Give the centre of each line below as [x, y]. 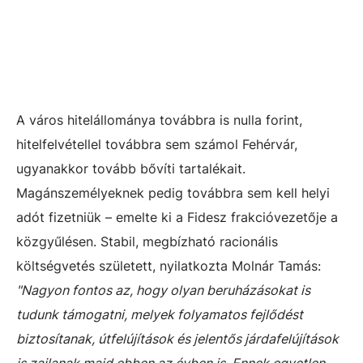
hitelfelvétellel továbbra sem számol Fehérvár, [157, 144]
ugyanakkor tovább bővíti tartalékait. [131, 168]
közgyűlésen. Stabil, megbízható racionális [147, 241]
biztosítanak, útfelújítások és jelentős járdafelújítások [177, 338]
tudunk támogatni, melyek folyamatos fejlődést [160, 314]
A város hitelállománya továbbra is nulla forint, [159, 120]
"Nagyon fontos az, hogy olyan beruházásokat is [163, 290]
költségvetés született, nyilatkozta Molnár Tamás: [169, 265]
